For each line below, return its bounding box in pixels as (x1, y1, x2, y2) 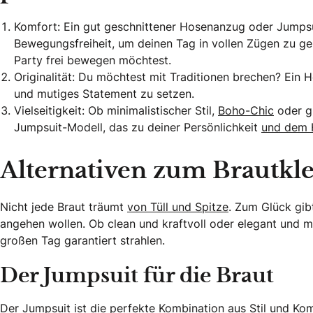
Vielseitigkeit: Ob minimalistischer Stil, (14, 102, 218, 118)
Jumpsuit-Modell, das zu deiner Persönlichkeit (14, 119, 261, 135)
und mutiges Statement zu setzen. (14, 85, 194, 101)
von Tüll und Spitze (127, 198, 228, 214)
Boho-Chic (218, 102, 274, 118)
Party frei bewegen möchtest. (14, 52, 171, 68)
